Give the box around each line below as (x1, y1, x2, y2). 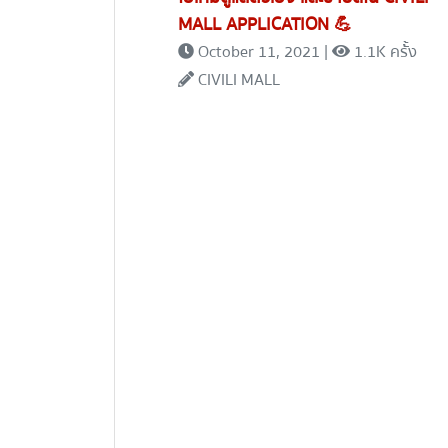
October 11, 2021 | (194, 39, 333, 66)
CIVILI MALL (194, 67, 281, 94)
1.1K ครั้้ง (350, 39, 418, 66)
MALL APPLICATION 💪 (178, 10, 353, 40)
